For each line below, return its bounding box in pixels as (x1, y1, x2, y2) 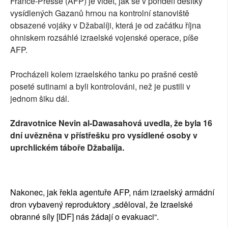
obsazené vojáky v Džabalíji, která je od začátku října (10, 19, 201, 32)
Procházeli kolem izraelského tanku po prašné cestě (10, 68, 198, 80)
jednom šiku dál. (10, 93, 69, 105)
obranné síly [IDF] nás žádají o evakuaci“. (10, 211, 159, 223)
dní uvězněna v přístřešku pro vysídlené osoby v (10, 129, 197, 141)
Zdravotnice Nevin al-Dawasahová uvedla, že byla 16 (10, 117, 212, 129)
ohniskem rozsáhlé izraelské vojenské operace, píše (10, 32, 198, 44)
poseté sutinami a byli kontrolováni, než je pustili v (10, 80, 190, 93)
